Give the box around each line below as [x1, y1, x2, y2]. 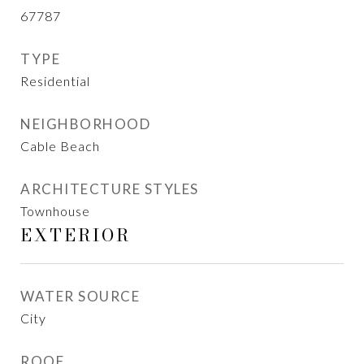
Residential [20, 73, 90, 89]
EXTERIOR [20, 222, 131, 248]
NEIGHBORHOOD [20, 115, 150, 132]
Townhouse [20, 203, 90, 219]
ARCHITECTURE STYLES [20, 180, 199, 197]
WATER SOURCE [20, 288, 140, 305]
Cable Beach [20, 138, 100, 154]
